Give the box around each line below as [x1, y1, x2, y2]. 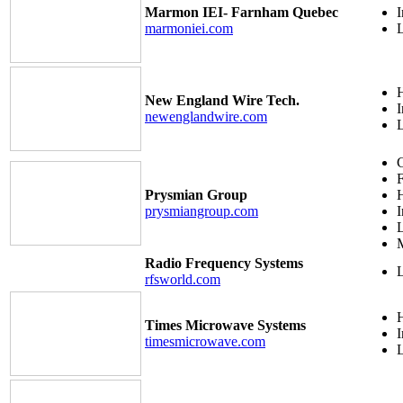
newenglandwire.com [145, 108, 267, 124]
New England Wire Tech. [145, 92, 300, 108]
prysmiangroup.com [145, 202, 258, 219]
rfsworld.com [145, 271, 220, 287]
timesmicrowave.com [145, 333, 265, 349]
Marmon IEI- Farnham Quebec [145, 4, 338, 20]
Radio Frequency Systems [145, 255, 303, 271]
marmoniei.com [145, 20, 233, 36]
